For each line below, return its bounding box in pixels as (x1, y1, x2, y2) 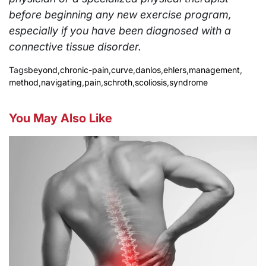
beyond (28, 64, 58, 75)
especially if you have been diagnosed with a (9, 24, 231, 37)
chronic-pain (60, 64, 109, 75)
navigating (41, 77, 82, 87)
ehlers (163, 64, 186, 75)
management (189, 64, 240, 75)
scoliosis (135, 77, 167, 87)
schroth (103, 77, 132, 87)
